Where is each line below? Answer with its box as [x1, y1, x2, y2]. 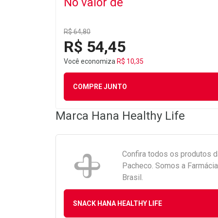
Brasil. [122, 173, 143, 182]
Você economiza [64, 57, 117, 66]
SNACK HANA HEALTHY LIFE [73, 199, 162, 207]
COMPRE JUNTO [73, 82, 127, 91]
